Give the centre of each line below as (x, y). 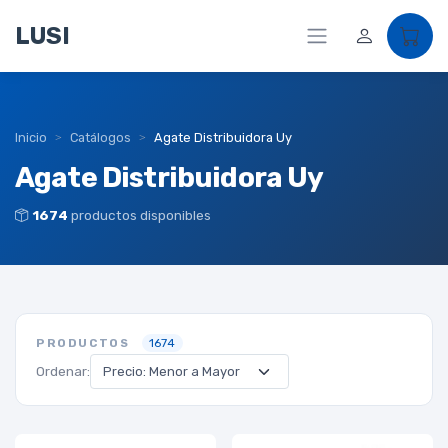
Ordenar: (63, 371)
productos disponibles (139, 215)
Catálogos (100, 137)
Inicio (31, 137)
